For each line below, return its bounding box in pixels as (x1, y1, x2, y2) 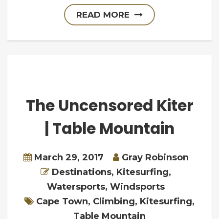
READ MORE (76, 10, 130, 20)
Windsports (110, 181, 165, 193)
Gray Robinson (121, 152, 189, 163)
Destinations (52, 166, 111, 178)
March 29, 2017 (34, 152, 104, 163)
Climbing (93, 196, 135, 207)
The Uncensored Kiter (25, 95, 194, 117)
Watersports (47, 181, 105, 193)
